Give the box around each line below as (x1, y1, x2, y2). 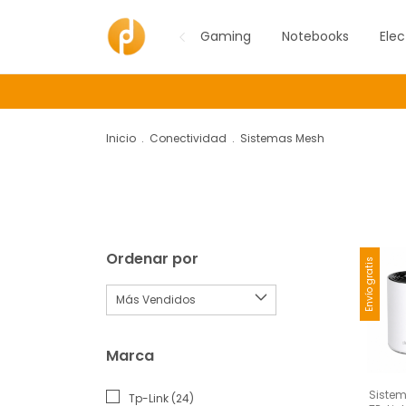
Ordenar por (106, 248, 198, 269)
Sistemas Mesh (240, 130, 324, 146)
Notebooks (282, 27, 349, 45)
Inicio (106, 130, 136, 146)
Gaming (200, 27, 251, 45)
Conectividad (150, 130, 227, 146)
